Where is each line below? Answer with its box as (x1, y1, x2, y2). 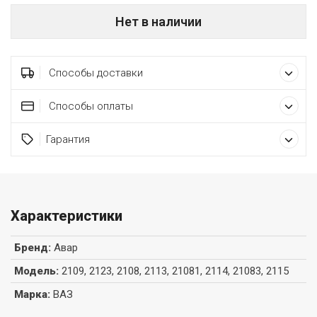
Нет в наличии (115, 14, 202, 30)
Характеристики (11, 207, 122, 225)
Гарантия (45, 133, 90, 146)
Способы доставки (45, 67, 143, 80)
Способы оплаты (45, 100, 133, 113)
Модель (14, 265, 56, 278)
